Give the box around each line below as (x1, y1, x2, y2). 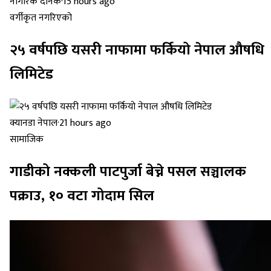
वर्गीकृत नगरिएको (10, 10, 72, 27)
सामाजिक (10, 131, 44, 148)
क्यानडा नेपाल (10, 114, 57, 131)
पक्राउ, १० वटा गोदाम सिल (10, 183, 154, 208)
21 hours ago (59, 114, 111, 131)
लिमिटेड (10, 62, 53, 87)
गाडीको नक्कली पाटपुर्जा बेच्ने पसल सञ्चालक (10, 159, 246, 184)
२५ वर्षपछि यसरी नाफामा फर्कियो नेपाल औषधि (10, 38, 264, 62)
